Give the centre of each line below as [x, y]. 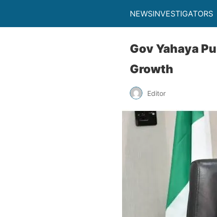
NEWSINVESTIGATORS [171, 14]
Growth [153, 69]
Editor [156, 93]
